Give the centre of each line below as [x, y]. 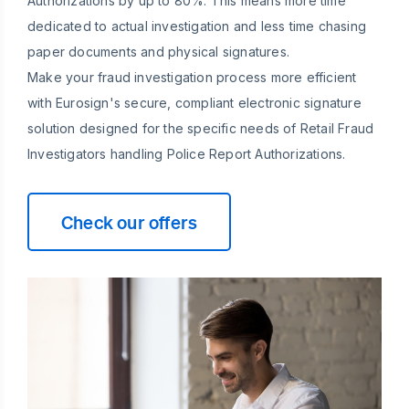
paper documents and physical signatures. [158, 52]
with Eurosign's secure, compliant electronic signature [194, 103]
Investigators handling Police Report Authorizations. [187, 154]
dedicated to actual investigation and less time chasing [197, 26]
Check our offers [130, 222]
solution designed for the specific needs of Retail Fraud [201, 129]
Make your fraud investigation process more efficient [192, 78]
